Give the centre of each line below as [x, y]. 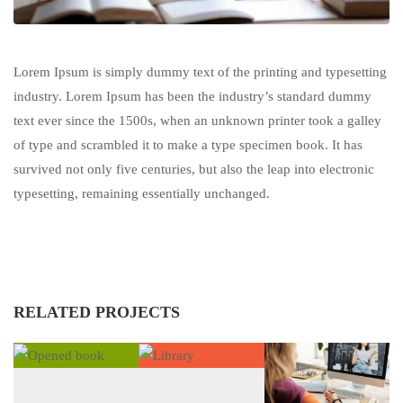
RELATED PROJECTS [97, 313]
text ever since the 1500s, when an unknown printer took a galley [197, 121]
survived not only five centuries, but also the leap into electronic [194, 170]
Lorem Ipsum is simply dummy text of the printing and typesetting [200, 72]
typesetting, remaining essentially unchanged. [142, 194]
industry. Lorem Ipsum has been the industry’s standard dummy [193, 97]
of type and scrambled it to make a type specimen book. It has [188, 145]
